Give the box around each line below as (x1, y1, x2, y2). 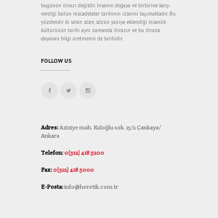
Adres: (41, 123, 58, 131)
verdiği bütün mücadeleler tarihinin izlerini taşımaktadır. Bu (41, 10, 176, 17)
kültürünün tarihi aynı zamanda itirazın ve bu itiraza (41, 26, 160, 34)
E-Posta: (41, 182, 63, 190)
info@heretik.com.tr (63, 182, 118, 190)
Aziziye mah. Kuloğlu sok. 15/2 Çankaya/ (58, 123, 161, 131)
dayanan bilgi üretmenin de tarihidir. (41, 35, 123, 42)
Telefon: (41, 148, 63, 156)
